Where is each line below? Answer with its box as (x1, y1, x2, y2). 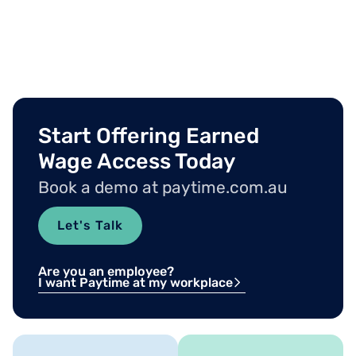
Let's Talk (57, 218, 123, 234)
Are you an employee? (38, 264, 174, 280)
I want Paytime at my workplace (38, 275, 233, 291)
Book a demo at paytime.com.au (38, 177, 288, 198)
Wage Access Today (38, 149, 235, 175)
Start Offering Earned (38, 123, 259, 149)
